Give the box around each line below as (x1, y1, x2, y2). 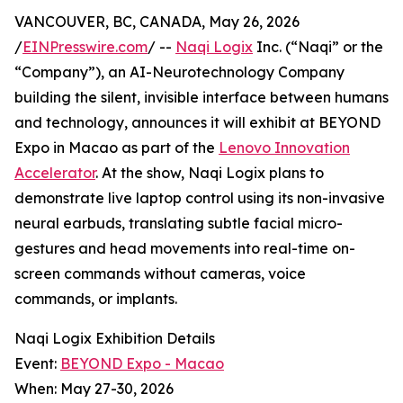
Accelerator (14, 164, 95, 183)
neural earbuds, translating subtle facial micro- (14, 214, 343, 233)
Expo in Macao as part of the (14, 139, 219, 157)
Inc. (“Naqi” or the (253, 38, 383, 57)
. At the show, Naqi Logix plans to (95, 164, 324, 183)
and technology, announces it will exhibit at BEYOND (14, 113, 381, 132)
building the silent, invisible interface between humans (14, 88, 389, 107)
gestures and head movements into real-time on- (14, 239, 355, 258)
